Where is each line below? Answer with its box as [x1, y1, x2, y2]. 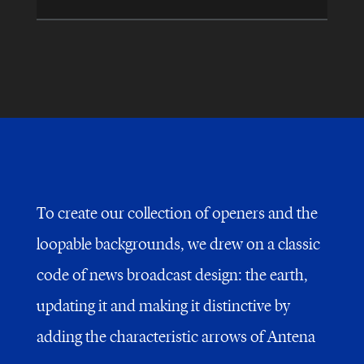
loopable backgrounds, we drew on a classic [36, 237, 320, 253]
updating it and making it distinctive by [36, 299, 290, 315]
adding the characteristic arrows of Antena [36, 330, 315, 346]
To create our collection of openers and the [36, 206, 318, 223]
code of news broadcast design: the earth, [36, 268, 308, 284]
